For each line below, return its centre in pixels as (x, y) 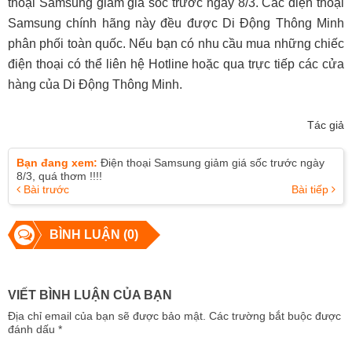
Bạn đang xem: (57, 162)
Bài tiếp (312, 189)
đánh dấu (33, 329)
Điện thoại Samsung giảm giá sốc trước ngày (211, 162)
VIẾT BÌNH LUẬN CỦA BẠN (90, 295)
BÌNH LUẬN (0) (94, 235)
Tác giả (326, 125)
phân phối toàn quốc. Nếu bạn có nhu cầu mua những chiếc (176, 43)
